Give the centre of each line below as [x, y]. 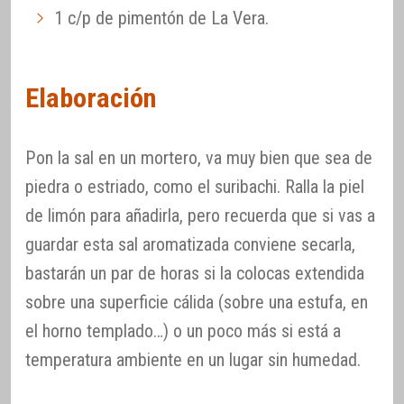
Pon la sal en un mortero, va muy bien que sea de [199, 157]
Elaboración [91, 97]
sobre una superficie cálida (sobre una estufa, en [197, 302]
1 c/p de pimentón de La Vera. [161, 18]
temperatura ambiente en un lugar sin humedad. [193, 359]
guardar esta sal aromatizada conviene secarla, [190, 244]
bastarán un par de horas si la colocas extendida [195, 273]
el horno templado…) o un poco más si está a [183, 331]
